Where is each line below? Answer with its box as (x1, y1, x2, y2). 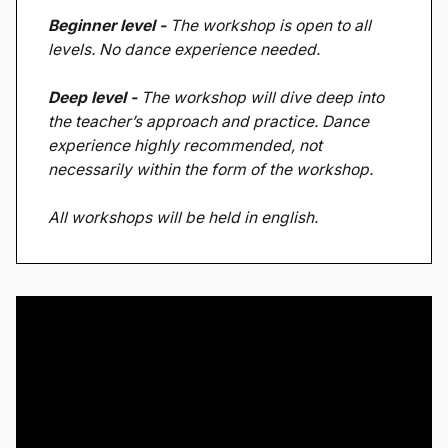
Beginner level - (48, 16, 171, 36)
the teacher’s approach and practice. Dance (48, 112, 370, 132)
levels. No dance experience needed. (48, 40, 321, 60)
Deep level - (48, 88, 142, 108)
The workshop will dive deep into (141, 88, 385, 108)
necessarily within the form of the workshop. (48, 160, 378, 180)
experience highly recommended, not (48, 136, 323, 156)
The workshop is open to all (170, 16, 372, 36)
